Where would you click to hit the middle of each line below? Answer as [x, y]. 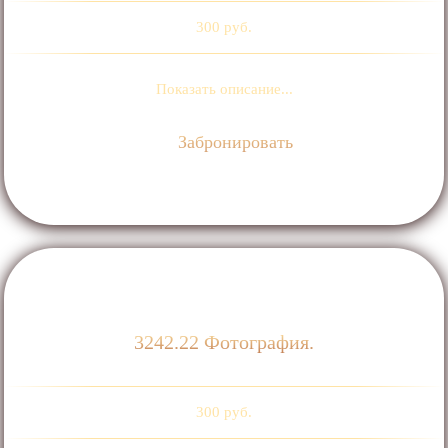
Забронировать [233, 142]
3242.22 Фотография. [224, 341]
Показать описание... [224, 89]
